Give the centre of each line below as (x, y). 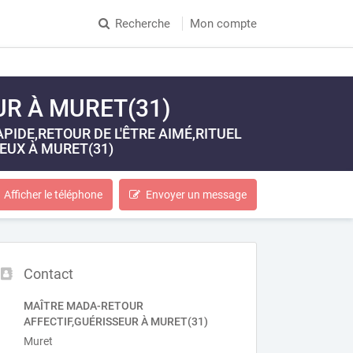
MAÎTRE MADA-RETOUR (84, 306)
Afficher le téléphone (53, 195)
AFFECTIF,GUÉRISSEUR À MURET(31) (116, 321)
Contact (49, 274)
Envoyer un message (196, 195)
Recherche (143, 24)
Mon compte (223, 24)
